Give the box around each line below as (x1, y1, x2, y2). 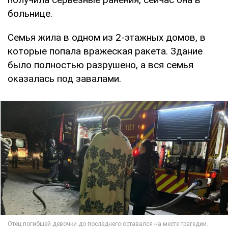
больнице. (8, 7, 52, 19)
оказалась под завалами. (8, 72, 121, 84)
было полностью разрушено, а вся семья (8, 59, 193, 71)
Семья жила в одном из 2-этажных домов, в (8, 31, 206, 43)
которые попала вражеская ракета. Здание (8, 45, 203, 57)
